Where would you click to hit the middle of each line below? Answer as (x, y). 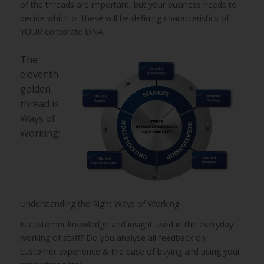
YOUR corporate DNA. (62, 32)
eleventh (39, 74)
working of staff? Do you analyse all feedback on (113, 237)
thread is (39, 104)
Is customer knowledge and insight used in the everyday (126, 224)
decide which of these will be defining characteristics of (124, 18)
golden (35, 89)
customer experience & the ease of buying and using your (130, 251)
